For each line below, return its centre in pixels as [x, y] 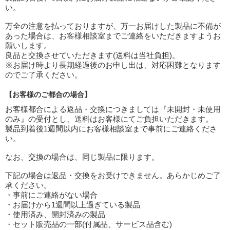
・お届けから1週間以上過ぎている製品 [73, 205]
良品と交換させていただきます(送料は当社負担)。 [92, 55]
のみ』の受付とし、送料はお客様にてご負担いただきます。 [109, 119]
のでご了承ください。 [44, 75]
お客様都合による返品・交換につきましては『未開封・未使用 [113, 109]
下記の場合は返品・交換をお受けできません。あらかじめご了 [113, 175]
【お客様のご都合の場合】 [48, 94]
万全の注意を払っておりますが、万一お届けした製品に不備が [113, 26]
